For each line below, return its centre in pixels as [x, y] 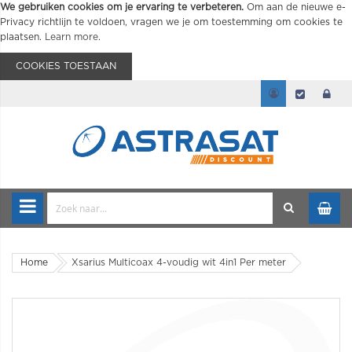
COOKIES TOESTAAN [66, 66]
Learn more [71, 37]
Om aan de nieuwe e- [296, 7]
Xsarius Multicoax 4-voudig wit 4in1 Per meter [179, 262]
